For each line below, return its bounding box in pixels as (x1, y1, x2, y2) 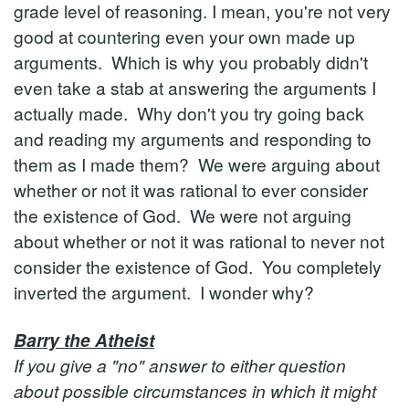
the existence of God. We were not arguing (14, 203, 351, 227)
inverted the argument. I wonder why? (14, 279, 314, 304)
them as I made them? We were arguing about (14, 152, 380, 176)
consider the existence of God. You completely (14, 254, 382, 278)
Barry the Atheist (14, 327, 154, 352)
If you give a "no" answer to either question (14, 352, 346, 377)
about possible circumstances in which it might (14, 378, 376, 403)
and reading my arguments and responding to (14, 126, 372, 151)
